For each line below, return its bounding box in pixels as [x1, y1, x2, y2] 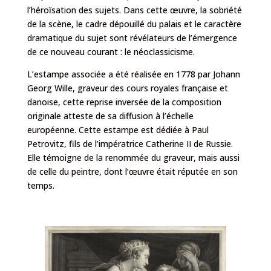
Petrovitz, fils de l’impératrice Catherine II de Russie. [27, 137, 233, 149]
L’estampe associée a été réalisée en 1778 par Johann [27, 68, 240, 80]
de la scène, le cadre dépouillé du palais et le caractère [27, 18, 241, 30]
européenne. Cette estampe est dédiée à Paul [27, 123, 209, 135]
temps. [27, 179, 54, 191]
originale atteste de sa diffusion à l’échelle [27, 109, 194, 122]
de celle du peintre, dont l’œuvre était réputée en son [27, 165, 238, 177]
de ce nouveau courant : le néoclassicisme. [27, 45, 195, 57]
